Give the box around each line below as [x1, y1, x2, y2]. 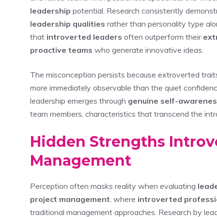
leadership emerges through [30, 95, 128, 106]
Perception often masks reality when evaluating [30, 181, 198, 191]
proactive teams [30, 45, 93, 55]
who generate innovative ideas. [93, 45, 203, 55]
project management [30, 194, 110, 204]
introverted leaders [46, 31, 122, 42]
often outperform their [122, 31, 203, 42]
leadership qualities [30, 18, 105, 29]
